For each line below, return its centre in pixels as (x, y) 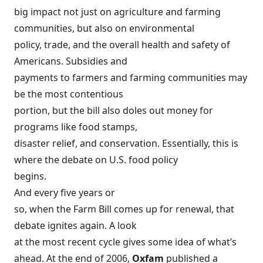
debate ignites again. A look (75, 226)
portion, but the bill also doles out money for (114, 111)
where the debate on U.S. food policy (96, 160)
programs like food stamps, (76, 127)
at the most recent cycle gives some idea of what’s (125, 242)
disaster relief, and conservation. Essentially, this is (126, 144)
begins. (30, 176)
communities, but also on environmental (104, 28)
